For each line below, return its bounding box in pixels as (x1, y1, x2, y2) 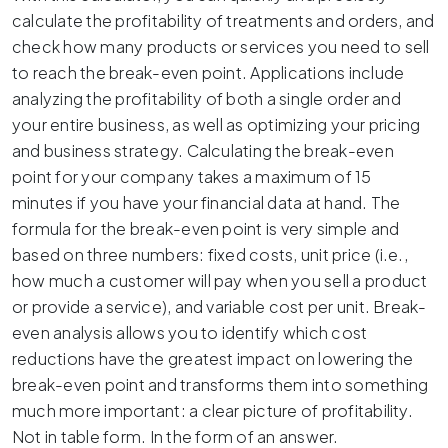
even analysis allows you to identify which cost (12, 321, 368, 343)
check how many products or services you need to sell (12, 35, 430, 57)
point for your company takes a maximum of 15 (12, 165, 372, 187)
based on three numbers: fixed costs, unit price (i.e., (12, 243, 408, 265)
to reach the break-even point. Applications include (12, 61, 405, 83)
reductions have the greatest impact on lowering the (12, 347, 414, 369)
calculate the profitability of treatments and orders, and (12, 9, 435, 31)
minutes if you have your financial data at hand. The (12, 191, 401, 213)
